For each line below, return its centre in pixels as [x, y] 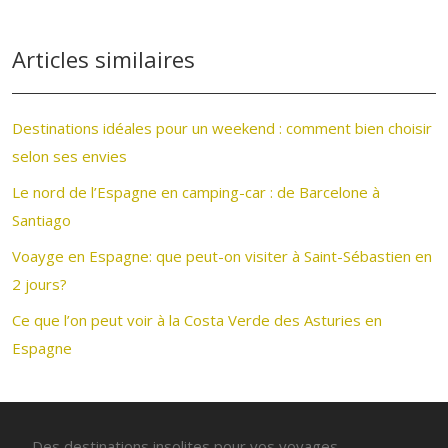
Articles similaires [103, 59]
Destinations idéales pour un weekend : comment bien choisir [222, 128]
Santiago [41, 220]
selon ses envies [69, 156]
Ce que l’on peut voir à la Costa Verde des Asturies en [197, 320]
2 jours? [39, 284]
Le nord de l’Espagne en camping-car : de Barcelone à [196, 192]
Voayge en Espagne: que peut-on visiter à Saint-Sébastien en [222, 256]
